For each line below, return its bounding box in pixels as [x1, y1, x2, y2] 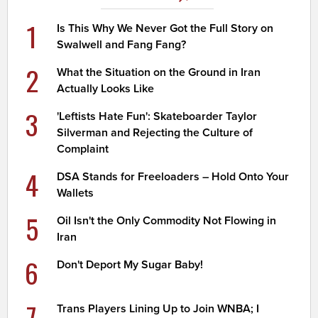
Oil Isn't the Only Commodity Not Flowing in [57, 214, 277, 229]
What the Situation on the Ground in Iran [57, 65, 261, 80]
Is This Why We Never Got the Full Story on [57, 21, 274, 36]
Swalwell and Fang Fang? [57, 38, 187, 53]
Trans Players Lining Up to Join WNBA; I [57, 302, 260, 317]
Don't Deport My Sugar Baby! [57, 258, 204, 273]
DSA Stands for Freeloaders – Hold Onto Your [57, 170, 290, 185]
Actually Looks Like [57, 82, 155, 97]
